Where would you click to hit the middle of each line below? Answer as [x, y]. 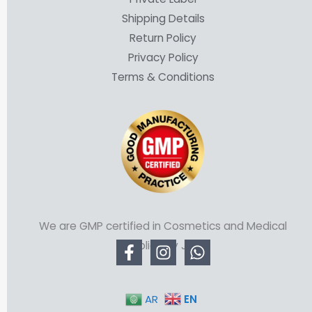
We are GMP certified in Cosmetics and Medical [163, 226]
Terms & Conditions [163, 77]
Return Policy [163, 38]
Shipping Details [163, 18]
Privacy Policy [163, 57]
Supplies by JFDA [163, 245]
